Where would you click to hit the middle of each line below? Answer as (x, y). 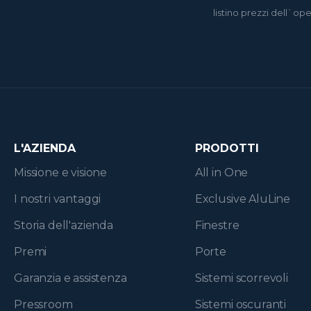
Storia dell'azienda (64, 226)
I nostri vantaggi (58, 199)
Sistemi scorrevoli (241, 278)
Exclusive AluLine (243, 199)
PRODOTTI (227, 149)
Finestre (217, 226)
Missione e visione (61, 173)
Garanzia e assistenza (70, 278)
